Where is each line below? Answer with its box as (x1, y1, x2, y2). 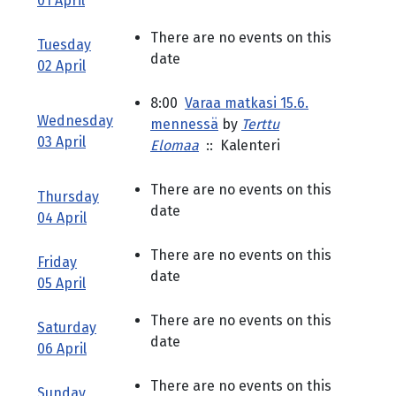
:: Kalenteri (199, 137, 280, 154)
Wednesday (37, 112, 113, 129)
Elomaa (150, 137, 199, 154)
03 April (37, 133, 86, 150)
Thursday (37, 188, 99, 205)
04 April (37, 209, 87, 226)
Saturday (37, 319, 96, 336)
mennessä (150, 116, 218, 133)
